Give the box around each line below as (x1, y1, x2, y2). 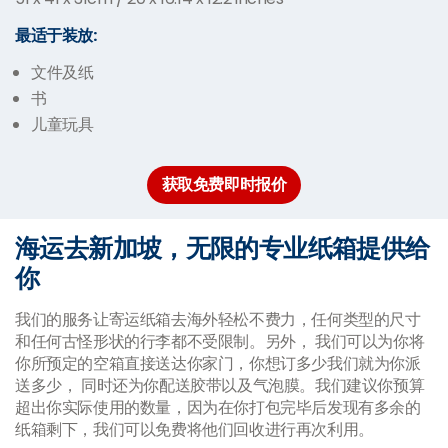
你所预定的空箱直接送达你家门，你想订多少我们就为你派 (15, 351, 421, 375)
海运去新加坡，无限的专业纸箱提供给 (15, 230, 430, 266)
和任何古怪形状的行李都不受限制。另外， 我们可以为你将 (15, 329, 425, 353)
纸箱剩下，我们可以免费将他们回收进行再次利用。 (15, 417, 374, 441)
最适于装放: (15, 23, 100, 47)
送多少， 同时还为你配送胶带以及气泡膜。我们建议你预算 (15, 373, 425, 397)
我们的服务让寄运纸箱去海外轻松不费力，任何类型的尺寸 (15, 307, 421, 331)
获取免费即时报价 (161, 172, 287, 196)
